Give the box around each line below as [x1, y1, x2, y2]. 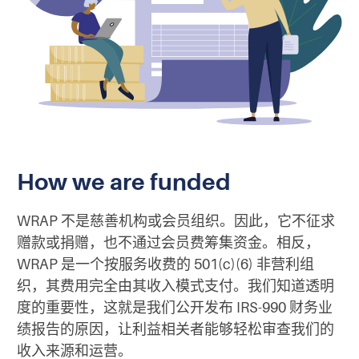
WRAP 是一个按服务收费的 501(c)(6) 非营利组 [17, 256, 314, 272]
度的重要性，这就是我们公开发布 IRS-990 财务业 [17, 299, 333, 316]
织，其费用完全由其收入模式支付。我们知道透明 [17, 277, 334, 294]
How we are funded [17, 168, 231, 195]
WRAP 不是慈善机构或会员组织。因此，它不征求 [17, 212, 335, 229]
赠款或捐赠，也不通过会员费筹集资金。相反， [17, 234, 320, 251]
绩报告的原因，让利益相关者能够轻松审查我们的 [17, 321, 334, 337]
